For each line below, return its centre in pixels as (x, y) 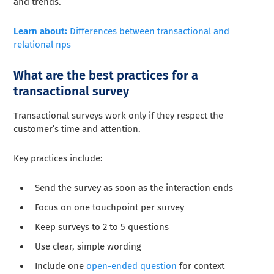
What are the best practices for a (106, 75)
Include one (61, 266)
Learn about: (41, 31)
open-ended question (132, 266)
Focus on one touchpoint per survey (110, 207)
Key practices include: (58, 158)
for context (201, 266)
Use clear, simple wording (88, 246)
